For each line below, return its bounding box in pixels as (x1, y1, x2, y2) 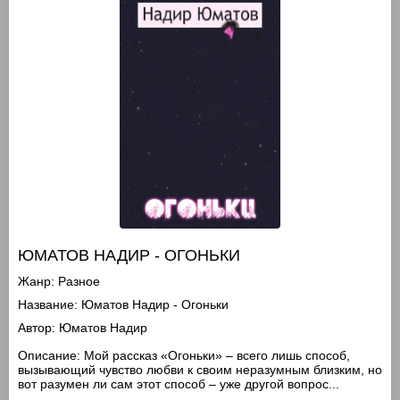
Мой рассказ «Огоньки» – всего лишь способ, (80, 348, 350, 362)
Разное (58, 274, 100, 288)
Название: (18, 297, 78, 312)
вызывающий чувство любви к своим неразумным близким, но (18, 362, 382, 377)
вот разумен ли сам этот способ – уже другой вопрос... (18, 377, 339, 391)
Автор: (18, 321, 55, 335)
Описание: (18, 348, 80, 362)
